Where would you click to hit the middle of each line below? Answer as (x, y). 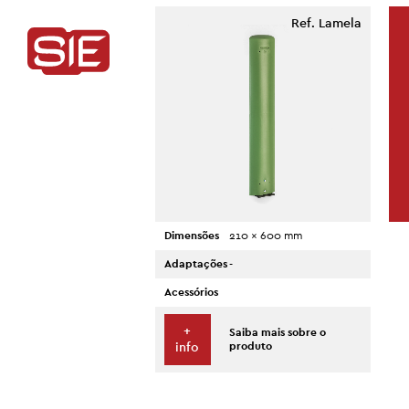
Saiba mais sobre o (277, 332)
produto (250, 346)
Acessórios (191, 292)
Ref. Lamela (326, 24)
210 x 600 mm (265, 236)
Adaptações (196, 264)
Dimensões (192, 236)
